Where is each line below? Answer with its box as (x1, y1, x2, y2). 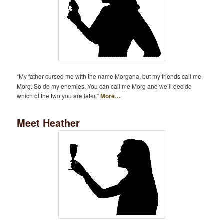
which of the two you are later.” (17, 91, 101, 100)
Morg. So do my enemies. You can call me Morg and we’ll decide (17, 81, 192, 90)
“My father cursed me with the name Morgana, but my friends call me (17, 71, 202, 80)
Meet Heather (17, 115, 80, 130)
